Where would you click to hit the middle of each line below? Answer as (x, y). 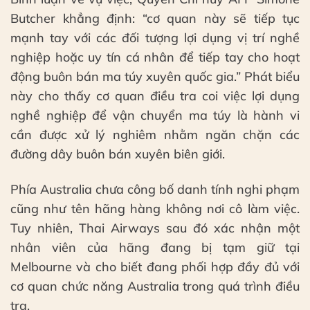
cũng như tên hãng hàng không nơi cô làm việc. (155, 209)
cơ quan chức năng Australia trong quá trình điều (155, 286)
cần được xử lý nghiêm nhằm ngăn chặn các (155, 135)
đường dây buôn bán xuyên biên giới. (118, 154)
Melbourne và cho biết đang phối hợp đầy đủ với (155, 267)
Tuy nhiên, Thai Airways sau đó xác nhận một (155, 228)
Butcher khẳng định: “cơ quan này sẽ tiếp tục (155, 19)
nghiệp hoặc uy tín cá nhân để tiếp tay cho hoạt (155, 57)
